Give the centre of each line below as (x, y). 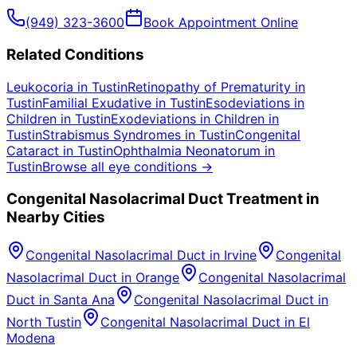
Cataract (33, 150)
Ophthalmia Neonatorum (187, 150)
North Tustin (44, 322)
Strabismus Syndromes (112, 134)
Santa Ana (84, 300)
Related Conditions (75, 55)
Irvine (240, 255)
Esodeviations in (255, 102)
